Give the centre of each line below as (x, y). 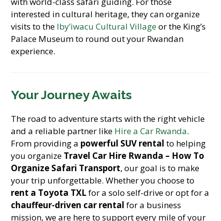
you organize (37, 156)
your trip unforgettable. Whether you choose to (103, 180)
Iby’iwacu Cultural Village (107, 26)
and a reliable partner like (63, 131)
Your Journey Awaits (72, 95)
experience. (33, 51)
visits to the (34, 26)
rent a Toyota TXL (49, 193)
